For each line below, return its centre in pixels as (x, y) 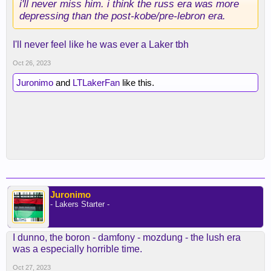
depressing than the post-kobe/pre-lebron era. (122, 16)
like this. (137, 83)
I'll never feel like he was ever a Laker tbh (101, 44)
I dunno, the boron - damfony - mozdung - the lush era (127, 237)
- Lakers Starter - (80, 204)
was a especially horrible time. (77, 249)
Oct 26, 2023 (32, 63)
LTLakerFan (96, 83)
